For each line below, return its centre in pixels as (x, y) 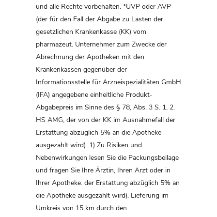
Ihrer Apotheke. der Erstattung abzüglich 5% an (108, 183)
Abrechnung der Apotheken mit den (90, 57)
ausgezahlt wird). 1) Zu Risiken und (89, 145)
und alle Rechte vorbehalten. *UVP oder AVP (103, 7)
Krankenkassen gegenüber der (81, 70)
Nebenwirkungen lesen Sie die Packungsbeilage (107, 158)
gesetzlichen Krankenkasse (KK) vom (91, 32)
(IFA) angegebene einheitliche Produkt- (94, 95)
